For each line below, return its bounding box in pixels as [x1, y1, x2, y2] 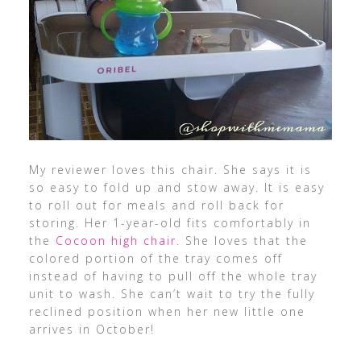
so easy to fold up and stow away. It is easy [28, 180, 325, 196]
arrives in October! [28, 322, 155, 338]
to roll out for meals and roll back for [28, 197, 284, 214]
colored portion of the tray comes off [28, 251, 283, 267]
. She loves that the [176, 233, 308, 249]
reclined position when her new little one [28, 304, 305, 320]
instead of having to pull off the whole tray [28, 268, 317, 284]
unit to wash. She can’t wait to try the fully [28, 286, 315, 302]
